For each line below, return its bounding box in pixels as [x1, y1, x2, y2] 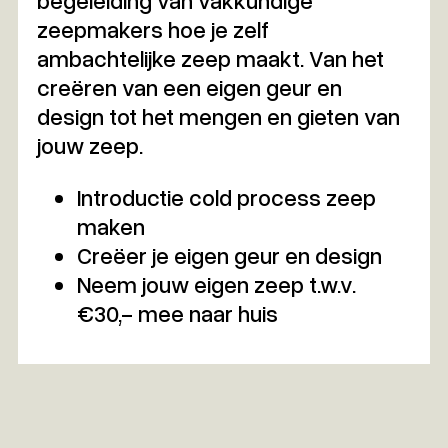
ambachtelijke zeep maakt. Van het [36, 43, 384, 72]
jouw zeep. [36, 130, 143, 159]
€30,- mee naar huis [76, 298, 278, 327]
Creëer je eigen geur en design [76, 240, 382, 269]
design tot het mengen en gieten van [36, 101, 400, 130]
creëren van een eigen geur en [36, 72, 342, 101]
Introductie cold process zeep [76, 182, 376, 211]
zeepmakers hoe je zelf [36, 14, 269, 43]
